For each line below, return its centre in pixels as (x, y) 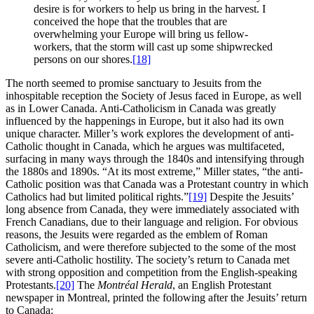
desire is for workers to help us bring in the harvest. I (150, 9)
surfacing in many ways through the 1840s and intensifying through (155, 159)
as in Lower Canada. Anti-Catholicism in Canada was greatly (141, 109)
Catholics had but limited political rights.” (97, 197)
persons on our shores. (83, 60)
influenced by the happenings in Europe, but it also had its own (145, 121)
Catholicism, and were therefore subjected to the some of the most (151, 247)
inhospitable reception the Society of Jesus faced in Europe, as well (153, 96)
